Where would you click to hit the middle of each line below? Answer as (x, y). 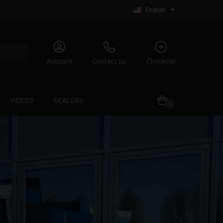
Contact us (109, 61)
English (155, 10)
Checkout (161, 61)
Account (59, 61)
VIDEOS (21, 101)
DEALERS (68, 101)
